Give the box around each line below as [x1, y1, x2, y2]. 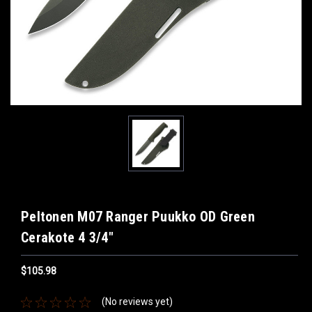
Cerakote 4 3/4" [21, 229, 114, 246]
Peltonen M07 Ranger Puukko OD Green [21, 208, 255, 225]
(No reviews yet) [101, 296, 173, 308]
